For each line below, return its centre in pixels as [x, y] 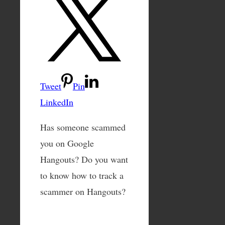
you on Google [67, 143]
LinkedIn [57, 102]
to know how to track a [82, 175]
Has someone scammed [83, 127]
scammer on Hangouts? [83, 191]
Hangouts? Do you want [84, 159]
